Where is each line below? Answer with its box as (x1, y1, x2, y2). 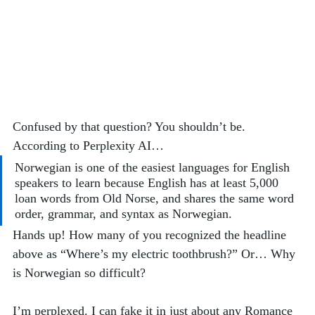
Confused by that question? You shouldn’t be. (13, 119, 249, 134)
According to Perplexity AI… (13, 138, 164, 153)
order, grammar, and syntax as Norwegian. (15, 206, 232, 221)
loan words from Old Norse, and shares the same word (15, 191, 297, 205)
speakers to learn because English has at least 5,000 (15, 175, 282, 190)
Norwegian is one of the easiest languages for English (15, 160, 293, 174)
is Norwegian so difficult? (13, 265, 153, 280)
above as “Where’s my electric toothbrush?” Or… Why (13, 246, 299, 261)
